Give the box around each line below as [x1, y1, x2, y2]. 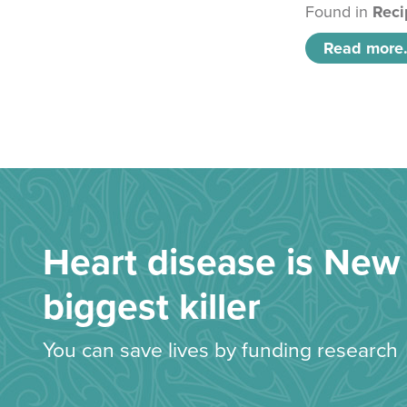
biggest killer [43, 284, 261, 331]
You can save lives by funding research [43, 338, 398, 364]
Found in [305, 2, 373, 23]
